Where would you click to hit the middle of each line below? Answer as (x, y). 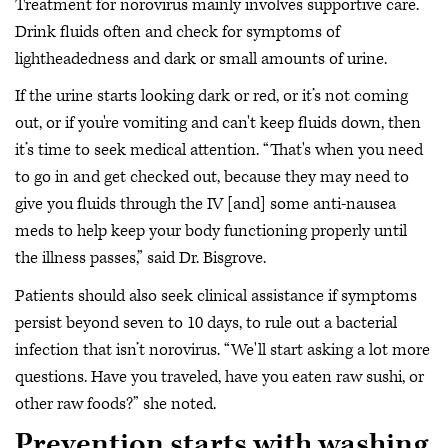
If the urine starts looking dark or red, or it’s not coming (211, 96)
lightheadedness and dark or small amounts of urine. (203, 58)
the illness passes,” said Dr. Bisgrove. (142, 258)
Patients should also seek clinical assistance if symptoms (216, 295)
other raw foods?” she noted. (117, 403)
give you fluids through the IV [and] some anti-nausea (205, 204)
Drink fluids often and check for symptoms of (177, 31)
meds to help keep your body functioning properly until (211, 231)
